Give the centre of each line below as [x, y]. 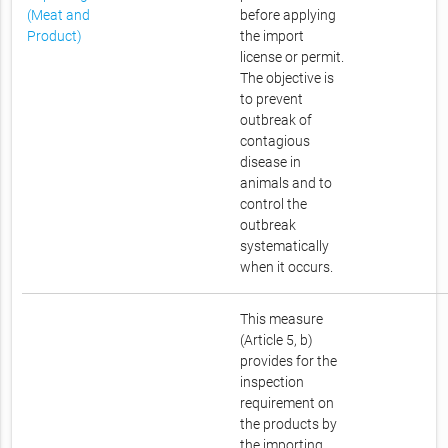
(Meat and [59, 15]
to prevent [272, 99]
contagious [275, 141]
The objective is [287, 78]
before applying [288, 15]
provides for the [289, 361]
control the [274, 204]
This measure [282, 319]
